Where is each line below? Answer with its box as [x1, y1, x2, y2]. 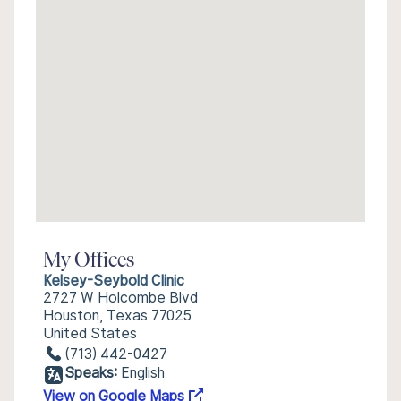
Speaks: [64, 364, 117, 381]
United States [43, 325, 137, 342]
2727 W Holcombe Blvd [43, 289, 198, 306]
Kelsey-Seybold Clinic [43, 272, 184, 289]
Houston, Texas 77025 [43, 307, 192, 324]
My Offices [43, 251, 134, 272]
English [121, 364, 165, 381]
